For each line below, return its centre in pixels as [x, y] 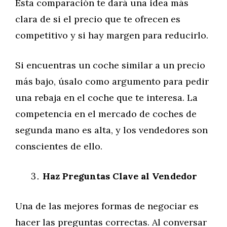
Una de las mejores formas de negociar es [107, 206]
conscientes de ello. [59, 146]
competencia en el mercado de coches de [106, 114]
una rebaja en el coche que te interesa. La [106, 98]
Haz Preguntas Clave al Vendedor [120, 176]
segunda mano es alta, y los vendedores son [111, 130]
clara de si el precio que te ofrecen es [98, 19]
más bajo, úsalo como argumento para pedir [112, 81]
